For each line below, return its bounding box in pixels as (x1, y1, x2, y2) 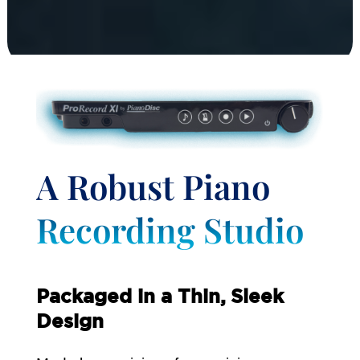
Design (35, 309, 104, 332)
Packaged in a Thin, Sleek (35, 284, 284, 307)
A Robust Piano (35, 163, 270, 209)
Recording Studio (35, 207, 304, 252)
